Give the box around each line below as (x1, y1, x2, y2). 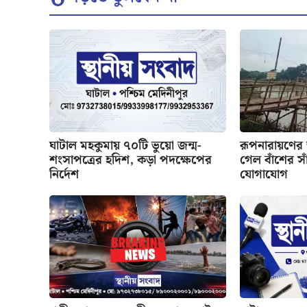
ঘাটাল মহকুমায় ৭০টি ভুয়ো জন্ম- (49, 135, 201, 156)
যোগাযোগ (240, 164, 288, 184)
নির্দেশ (49, 164, 79, 184)
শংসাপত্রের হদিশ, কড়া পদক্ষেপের (49, 149, 212, 170)
